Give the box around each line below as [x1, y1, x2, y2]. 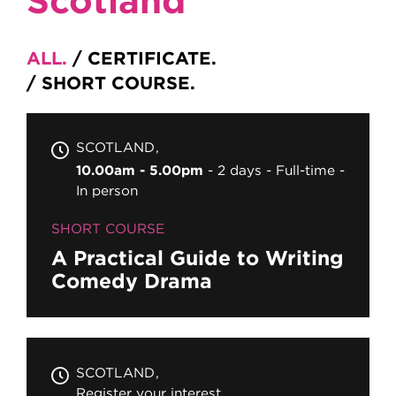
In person [75, 183, 138, 199]
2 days [217, 163, 262, 179]
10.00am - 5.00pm [75, 163, 203, 179]
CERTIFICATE [88, 48, 211, 68]
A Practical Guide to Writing [50, 247, 344, 270]
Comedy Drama [50, 270, 212, 293]
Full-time [275, 163, 335, 179]
